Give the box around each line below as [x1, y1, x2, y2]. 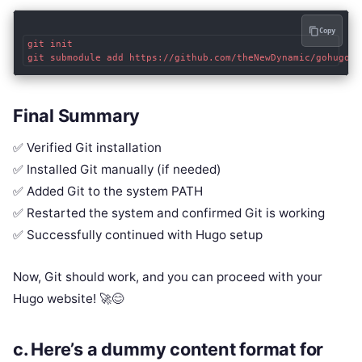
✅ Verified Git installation [13, 140, 162, 156]
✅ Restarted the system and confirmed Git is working [13, 205, 325, 221]
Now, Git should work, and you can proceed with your [13, 269, 322, 285]
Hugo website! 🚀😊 [13, 291, 124, 307]
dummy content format [101, 338, 297, 360]
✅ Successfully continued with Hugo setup [13, 227, 263, 243]
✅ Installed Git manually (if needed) [13, 162, 221, 178]
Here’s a [31, 338, 102, 360]
